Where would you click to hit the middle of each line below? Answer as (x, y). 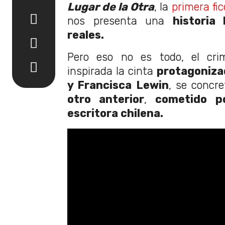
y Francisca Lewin (118, 85)
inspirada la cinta (112, 71)
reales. (86, 35)
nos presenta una (120, 21)
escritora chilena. (115, 113)
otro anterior (106, 99)
